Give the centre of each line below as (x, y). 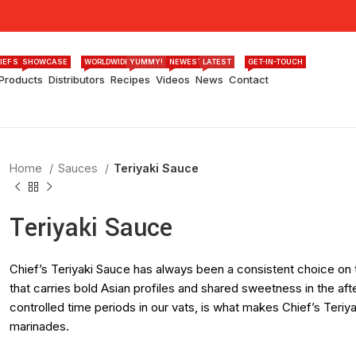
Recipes (131, 79)
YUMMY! (147, 62)
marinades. (40, 326)
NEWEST (186, 62)
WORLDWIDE (107, 62)
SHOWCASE (45, 62)
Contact (249, 79)
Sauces (80, 168)
